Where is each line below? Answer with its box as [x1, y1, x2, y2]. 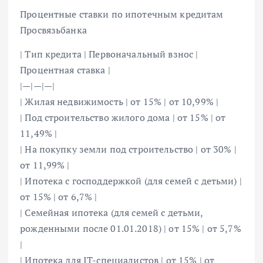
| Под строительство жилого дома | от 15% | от [20, 110, 226, 124]
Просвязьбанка [20, 23, 87, 36]
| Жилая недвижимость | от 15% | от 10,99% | [20, 95, 219, 108]
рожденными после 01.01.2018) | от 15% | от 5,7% [20, 221, 241, 235]
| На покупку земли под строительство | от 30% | [20, 142, 237, 156]
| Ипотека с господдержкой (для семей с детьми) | [20, 174, 242, 187]
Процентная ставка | [20, 63, 110, 76]
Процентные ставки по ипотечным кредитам [20, 7, 224, 21]
